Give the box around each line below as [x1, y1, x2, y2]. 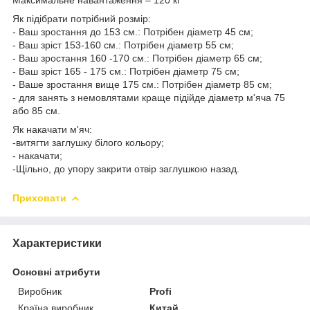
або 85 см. [12, 104, 60, 116]
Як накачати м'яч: [12, 123, 92, 135]
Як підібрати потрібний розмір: [12, 12, 151, 24]
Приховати [12, 192, 66, 203]
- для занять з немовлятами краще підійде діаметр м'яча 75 [12, 91, 285, 103]
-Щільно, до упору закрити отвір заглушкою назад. [12, 163, 239, 174]
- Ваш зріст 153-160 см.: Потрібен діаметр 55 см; [12, 39, 234, 51]
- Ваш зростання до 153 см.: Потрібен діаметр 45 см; [12, 26, 253, 37]
